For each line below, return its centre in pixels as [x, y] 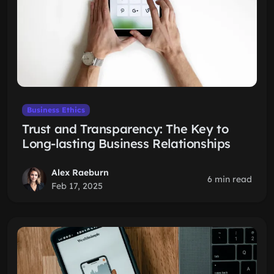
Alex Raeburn [80, 172]
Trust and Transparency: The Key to [125, 129]
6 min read [230, 179]
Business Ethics [56, 110]
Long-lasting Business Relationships [127, 143]
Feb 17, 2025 [77, 186]
